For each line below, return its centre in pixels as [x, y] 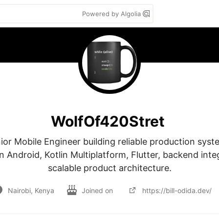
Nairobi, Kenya [31, 190]
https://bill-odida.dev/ [177, 190]
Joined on [98, 190]
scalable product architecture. [109, 168]
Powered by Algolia [112, 14]
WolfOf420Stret [108, 121]
